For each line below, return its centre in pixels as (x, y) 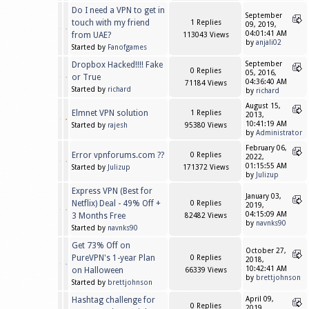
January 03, (263, 197)
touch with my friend (111, 23)
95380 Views (206, 126)
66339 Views (206, 270)
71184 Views (206, 83)
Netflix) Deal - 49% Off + (116, 204)
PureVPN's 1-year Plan (113, 258)
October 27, (266, 251)
